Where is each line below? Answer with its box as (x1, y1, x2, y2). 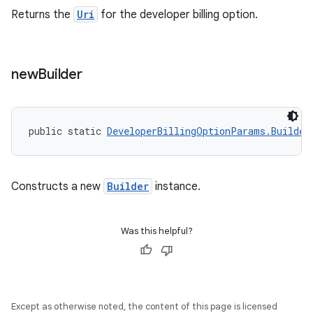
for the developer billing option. (98, 8, 258, 22)
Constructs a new (11, 180, 103, 194)
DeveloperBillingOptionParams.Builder (107, 124, 310, 138)
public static (29, 124, 107, 138)
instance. (152, 180, 201, 194)
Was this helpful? (120, 225, 193, 237)
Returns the (11, 8, 73, 22)
